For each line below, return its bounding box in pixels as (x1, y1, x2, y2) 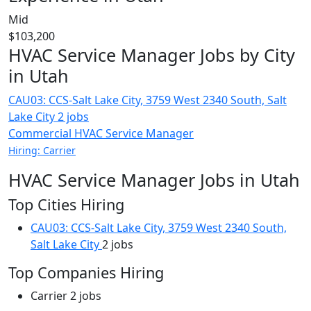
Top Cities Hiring (8, 194, 124, 215)
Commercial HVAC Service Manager (8, 126, 194, 141)
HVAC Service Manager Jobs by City (8, 43, 295, 67)
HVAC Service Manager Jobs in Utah (8, 168, 300, 192)
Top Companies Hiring (8, 262, 164, 283)
